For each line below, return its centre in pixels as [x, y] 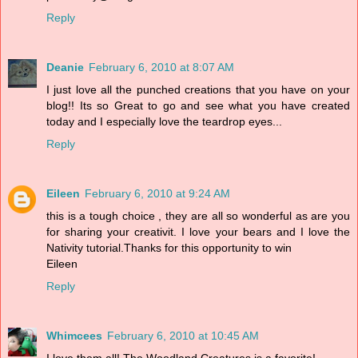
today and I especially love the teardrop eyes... [164, 121]
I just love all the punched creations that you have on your [198, 89]
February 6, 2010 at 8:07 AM [161, 67]
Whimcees [74, 335]
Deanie [65, 67]
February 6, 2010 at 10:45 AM [183, 335]
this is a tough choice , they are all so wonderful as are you [198, 215]
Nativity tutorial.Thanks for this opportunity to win [169, 247]
